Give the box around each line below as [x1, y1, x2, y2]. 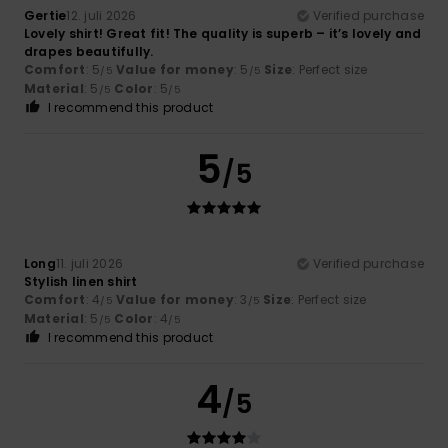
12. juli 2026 [66, 6, 137, 24]
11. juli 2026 [55, 254, 124, 272]
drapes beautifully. [24, 42, 154, 60]
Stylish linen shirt [24, 272, 138, 290]
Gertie [24, 6, 67, 24]
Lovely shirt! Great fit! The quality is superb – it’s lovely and [24, 24, 422, 42]
